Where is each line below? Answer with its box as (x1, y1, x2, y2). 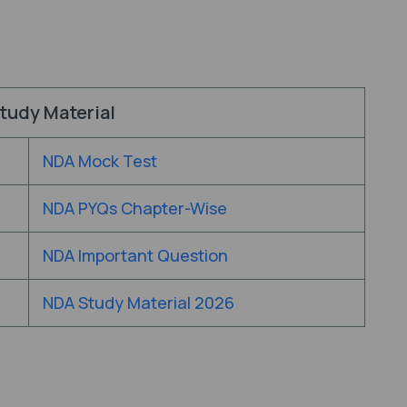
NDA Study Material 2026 (43, 291, 234, 313)
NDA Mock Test (43, 149, 157, 172)
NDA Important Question (43, 243, 228, 266)
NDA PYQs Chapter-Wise (43, 196, 227, 219)
